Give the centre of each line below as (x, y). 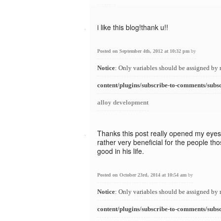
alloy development (123, 102)
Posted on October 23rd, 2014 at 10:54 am (143, 175)
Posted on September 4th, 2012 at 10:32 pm (144, 51)
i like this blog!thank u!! (133, 27)
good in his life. (121, 151)
